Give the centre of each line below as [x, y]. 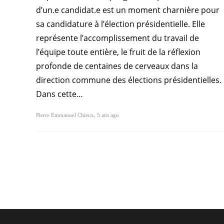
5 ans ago [108, 115]
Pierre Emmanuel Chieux [65, 115]
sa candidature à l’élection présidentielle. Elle [120, 24]
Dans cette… [59, 94]
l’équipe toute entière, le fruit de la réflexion [118, 52]
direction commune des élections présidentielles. [129, 80]
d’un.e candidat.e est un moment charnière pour [128, 10]
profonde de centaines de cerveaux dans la [117, 66]
